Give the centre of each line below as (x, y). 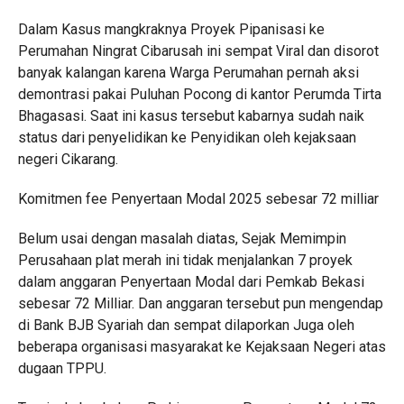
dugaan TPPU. (62, 368)
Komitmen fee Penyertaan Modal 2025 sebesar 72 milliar (198, 199)
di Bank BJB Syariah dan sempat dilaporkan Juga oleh (186, 325)
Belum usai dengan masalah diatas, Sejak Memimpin (182, 239)
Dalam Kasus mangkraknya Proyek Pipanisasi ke (171, 29)
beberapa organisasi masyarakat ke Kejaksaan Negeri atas (202, 347)
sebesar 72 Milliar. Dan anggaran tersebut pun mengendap (200, 303)
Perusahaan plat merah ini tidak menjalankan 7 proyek (185, 260)
